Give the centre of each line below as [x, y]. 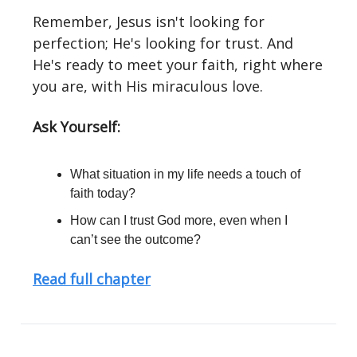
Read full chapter [92, 279]
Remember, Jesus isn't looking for [149, 22]
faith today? [103, 193]
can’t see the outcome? [135, 239]
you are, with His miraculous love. [148, 86]
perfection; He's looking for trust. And [163, 43]
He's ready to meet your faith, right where [178, 65]
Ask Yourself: [76, 127]
